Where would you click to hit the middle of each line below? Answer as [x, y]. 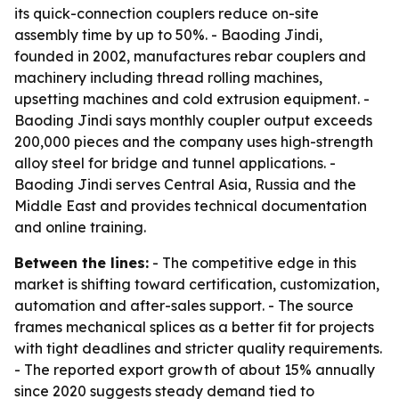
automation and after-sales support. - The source [184, 305]
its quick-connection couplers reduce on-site [167, 13]
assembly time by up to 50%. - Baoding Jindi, [168, 35]
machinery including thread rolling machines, [168, 77]
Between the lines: [81, 263]
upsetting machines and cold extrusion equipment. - [192, 99]
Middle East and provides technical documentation [191, 206]
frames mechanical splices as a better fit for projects [194, 327]
